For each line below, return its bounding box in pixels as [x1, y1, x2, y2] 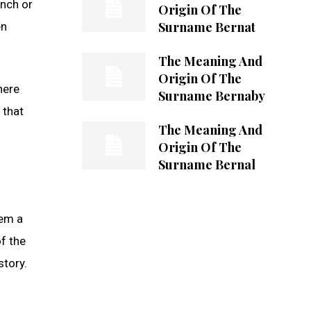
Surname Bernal [158, 155, 255, 173]
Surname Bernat [158, 18, 255, 35]
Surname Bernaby [158, 87, 265, 104]
